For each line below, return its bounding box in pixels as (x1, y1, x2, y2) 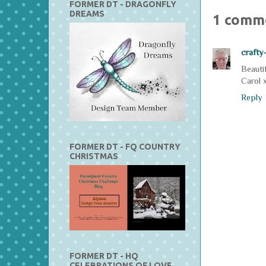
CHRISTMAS (69, 151, 118, 161)
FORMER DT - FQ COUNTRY (69, 141, 180, 151)
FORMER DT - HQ (69, 251, 138, 261)
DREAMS (69, 8, 104, 18)
